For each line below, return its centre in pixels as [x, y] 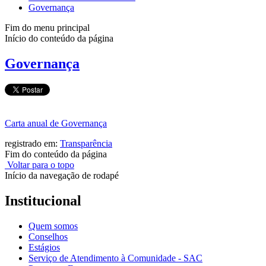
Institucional [43, 201]
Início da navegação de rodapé [62, 176]
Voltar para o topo [39, 165]
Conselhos [48, 237]
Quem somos [53, 226]
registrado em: [32, 144]
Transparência [86, 144]
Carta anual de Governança [56, 123]
